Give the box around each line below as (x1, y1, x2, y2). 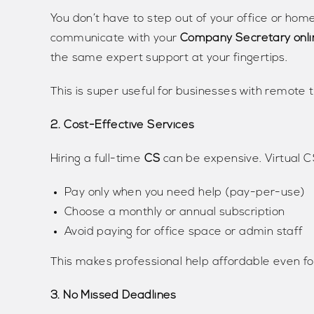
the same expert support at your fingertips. (50, 53, 288, 64)
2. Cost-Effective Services (50, 120, 195, 132)
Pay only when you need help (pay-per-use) (64, 187, 306, 199)
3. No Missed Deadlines (50, 290, 177, 302)
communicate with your (50, 33, 180, 45)
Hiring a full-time (50, 153, 144, 165)
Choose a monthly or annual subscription (64, 207, 285, 219)
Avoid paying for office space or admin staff (64, 226, 303, 238)
